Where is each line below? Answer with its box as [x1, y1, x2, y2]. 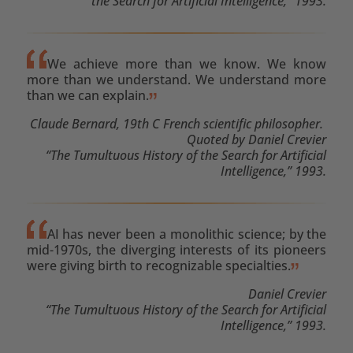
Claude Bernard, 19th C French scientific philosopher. [30, 114, 327, 132]
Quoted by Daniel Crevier [187, 130, 327, 148]
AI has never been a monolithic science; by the [46, 225, 327, 243]
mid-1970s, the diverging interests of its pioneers [26, 240, 327, 258]
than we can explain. [26, 86, 149, 104]
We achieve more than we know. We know [46, 54, 327, 72]
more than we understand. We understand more [26, 70, 327, 88]
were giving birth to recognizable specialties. [26, 256, 291, 274]
